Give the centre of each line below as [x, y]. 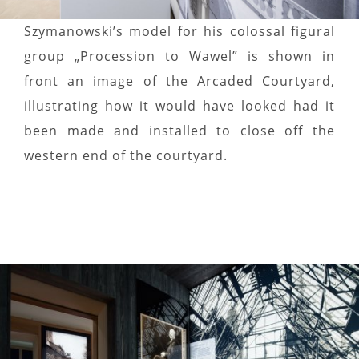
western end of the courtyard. [126, 155]
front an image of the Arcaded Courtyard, [179, 81]
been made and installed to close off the [179, 130]
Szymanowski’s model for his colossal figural [179, 31]
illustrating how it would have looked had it [179, 105]
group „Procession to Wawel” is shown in [179, 56]
